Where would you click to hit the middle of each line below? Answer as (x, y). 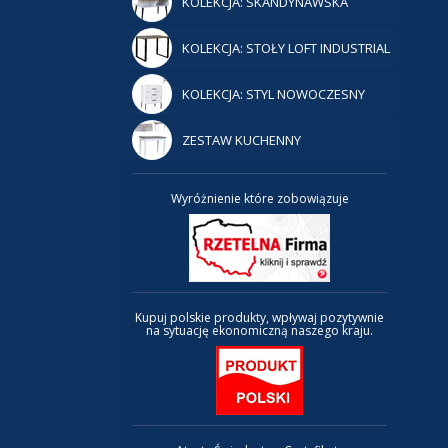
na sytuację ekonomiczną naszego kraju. (259, 331)
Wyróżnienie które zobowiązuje (259, 199)
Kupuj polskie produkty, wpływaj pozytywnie (259, 318)
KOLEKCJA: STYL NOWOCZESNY (273, 94)
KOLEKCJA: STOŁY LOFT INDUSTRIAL (286, 48)
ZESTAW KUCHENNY (241, 140)
